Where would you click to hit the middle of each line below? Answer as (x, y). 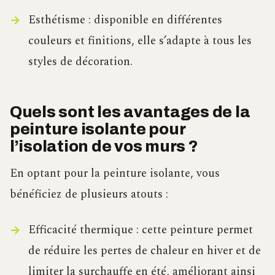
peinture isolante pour (98, 129)
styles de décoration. (80, 61)
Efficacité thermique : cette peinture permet (140, 230)
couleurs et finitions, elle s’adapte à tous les (140, 41)
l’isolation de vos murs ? (104, 146)
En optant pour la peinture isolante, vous (115, 173)
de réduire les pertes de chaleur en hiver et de (144, 250)
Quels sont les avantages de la (130, 112)
